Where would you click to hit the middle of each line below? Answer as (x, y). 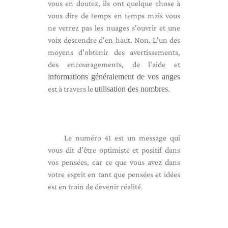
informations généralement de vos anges (114, 77)
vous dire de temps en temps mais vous (114, 16)
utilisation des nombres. (132, 89)
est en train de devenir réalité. (95, 187)
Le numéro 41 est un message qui (122, 138)
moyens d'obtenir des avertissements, (114, 52)
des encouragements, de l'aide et (114, 64)
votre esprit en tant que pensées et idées (114, 174)
